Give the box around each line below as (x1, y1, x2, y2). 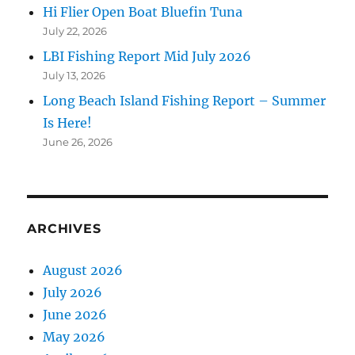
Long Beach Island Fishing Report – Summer (43, 93, 326, 109)
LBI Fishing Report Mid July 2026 (43, 48, 252, 64)
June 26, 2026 (43, 136, 113, 148)
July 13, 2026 (43, 69, 106, 82)
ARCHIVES (27, 221, 101, 236)
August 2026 (43, 262, 124, 278)
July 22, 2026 (43, 25, 108, 37)
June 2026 (43, 307, 108, 323)
